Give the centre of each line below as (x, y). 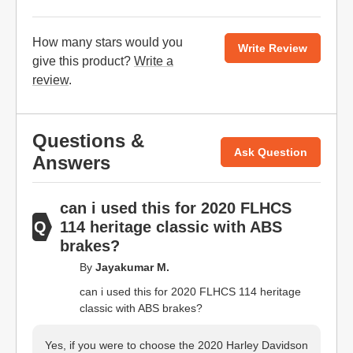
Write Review (273, 48)
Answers (71, 163)
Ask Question (271, 152)
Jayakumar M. (132, 267)
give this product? (83, 61)
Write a (154, 61)
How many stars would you (108, 42)
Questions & (88, 141)
